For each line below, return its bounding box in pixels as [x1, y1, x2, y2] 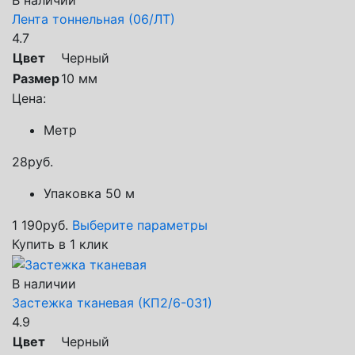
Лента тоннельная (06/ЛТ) [12, 11, 175, 28]
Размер [13, 71, 59, 87]
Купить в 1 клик [12, 236, 109, 253]
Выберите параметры [72, 217, 208, 234]
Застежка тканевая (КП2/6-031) [12, 294, 212, 311]
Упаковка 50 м [44, 185, 135, 202]
